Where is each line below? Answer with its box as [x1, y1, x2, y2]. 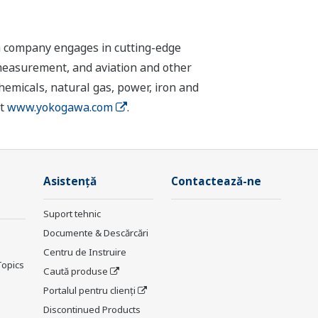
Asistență [43, 174, 97, 190]
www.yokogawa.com [6, 99, 113, 116]
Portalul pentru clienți [43, 284, 136, 297]
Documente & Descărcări [43, 226, 148, 240]
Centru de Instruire [43, 246, 126, 259]
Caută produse [43, 265, 108, 278]
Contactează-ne [171, 174, 261, 190]
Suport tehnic [43, 207, 101, 221]
